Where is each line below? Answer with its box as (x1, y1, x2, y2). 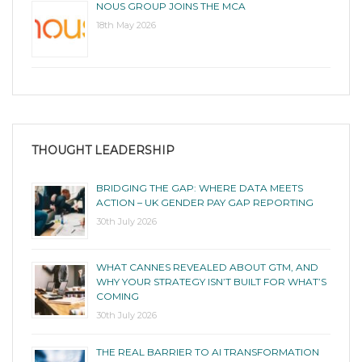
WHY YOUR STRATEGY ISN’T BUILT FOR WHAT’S (96, 275, 326, 288)
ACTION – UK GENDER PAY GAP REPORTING (96, 196, 314, 208)
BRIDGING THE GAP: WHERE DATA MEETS (96, 181, 303, 194)
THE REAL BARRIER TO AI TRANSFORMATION (96, 345, 319, 358)
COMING (96, 289, 139, 302)
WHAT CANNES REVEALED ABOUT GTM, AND (96, 260, 318, 273)
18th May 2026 (96, 19, 156, 31)
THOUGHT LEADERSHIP (32, 142, 175, 158)
